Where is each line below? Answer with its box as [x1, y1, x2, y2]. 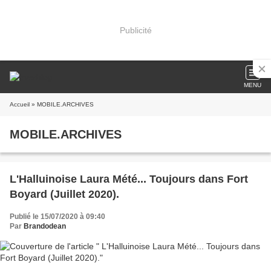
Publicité [119, 25, 152, 35]
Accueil [10, 101, 30, 108]
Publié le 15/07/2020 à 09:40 [10, 212, 105, 221]
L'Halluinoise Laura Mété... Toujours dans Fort [10, 173, 248, 185]
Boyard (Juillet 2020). [10, 188, 119, 200]
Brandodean [24, 222, 66, 230]
